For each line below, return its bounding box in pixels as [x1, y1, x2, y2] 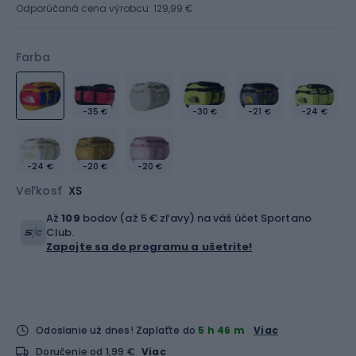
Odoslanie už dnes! [36, 323, 133, 337]
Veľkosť [16, 183, 62, 199]
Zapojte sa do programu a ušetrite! [46, 239, 253, 254]
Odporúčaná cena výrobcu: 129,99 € [16, 2, 193, 15]
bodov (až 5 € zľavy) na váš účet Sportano [79, 211, 311, 226]
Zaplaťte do [136, 323, 199, 337]
